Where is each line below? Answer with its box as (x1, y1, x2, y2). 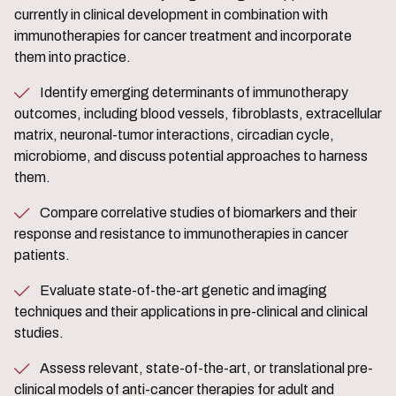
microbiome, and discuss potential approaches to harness (14, 148, 368, 164)
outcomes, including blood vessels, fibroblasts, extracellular (14, 105, 382, 121)
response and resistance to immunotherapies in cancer (14, 225, 348, 241)
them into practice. (14, 49, 131, 65)
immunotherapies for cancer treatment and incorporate (14, 27, 352, 43)
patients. (14, 247, 70, 263)
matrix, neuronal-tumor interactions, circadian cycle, (14, 126, 334, 142)
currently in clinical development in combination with (14, 6, 328, 22)
